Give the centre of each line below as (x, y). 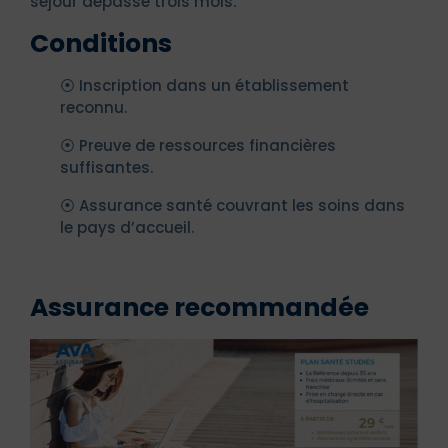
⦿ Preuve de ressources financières (198, 145)
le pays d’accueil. (127, 227)
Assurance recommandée (199, 307)
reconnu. (93, 107)
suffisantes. (106, 167)
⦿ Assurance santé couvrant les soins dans (232, 205)
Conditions (101, 43)
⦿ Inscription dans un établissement (204, 85)
